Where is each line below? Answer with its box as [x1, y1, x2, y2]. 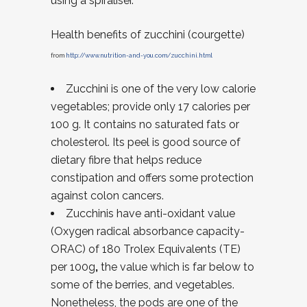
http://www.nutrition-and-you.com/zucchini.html [66, 52, 212, 59]
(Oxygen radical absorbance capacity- [51, 225, 245, 238]
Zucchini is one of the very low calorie [66, 82, 256, 95]
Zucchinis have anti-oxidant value [66, 207, 235, 220]
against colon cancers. [51, 189, 164, 202]
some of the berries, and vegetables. [51, 278, 234, 291]
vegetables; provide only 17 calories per [51, 100, 250, 113]
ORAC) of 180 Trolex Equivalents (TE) [51, 243, 241, 256]
